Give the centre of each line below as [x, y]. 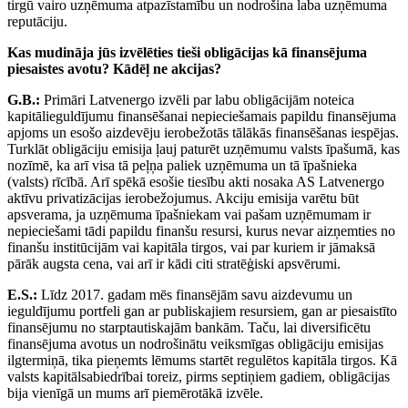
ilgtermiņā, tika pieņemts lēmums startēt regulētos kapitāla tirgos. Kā [202, 361]
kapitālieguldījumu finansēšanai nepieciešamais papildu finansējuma [202, 117]
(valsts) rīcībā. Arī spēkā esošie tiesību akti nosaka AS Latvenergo [196, 182]
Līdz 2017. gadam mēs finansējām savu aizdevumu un [195, 295]
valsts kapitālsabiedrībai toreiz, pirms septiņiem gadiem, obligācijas [199, 377]
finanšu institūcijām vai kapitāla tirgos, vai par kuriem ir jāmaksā [191, 248]
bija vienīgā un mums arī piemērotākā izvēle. [135, 393]
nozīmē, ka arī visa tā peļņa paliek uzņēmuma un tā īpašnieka [182, 166]
